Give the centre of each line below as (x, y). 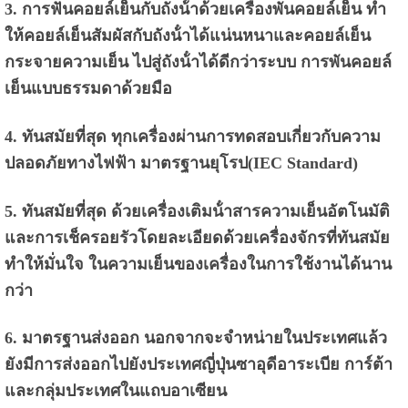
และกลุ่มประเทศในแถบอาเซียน (115, 391)
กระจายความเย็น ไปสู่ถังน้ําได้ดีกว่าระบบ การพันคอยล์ (198, 61)
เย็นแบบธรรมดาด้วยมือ (88, 88)
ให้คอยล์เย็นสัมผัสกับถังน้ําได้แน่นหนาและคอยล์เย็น (187, 35)
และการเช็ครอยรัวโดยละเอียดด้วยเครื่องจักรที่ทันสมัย (197, 237)
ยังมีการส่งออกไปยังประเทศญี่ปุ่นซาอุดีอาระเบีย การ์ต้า (198, 365)
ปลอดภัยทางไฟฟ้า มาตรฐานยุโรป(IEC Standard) (181, 163)
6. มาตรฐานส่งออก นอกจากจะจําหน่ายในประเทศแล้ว (195, 338)
